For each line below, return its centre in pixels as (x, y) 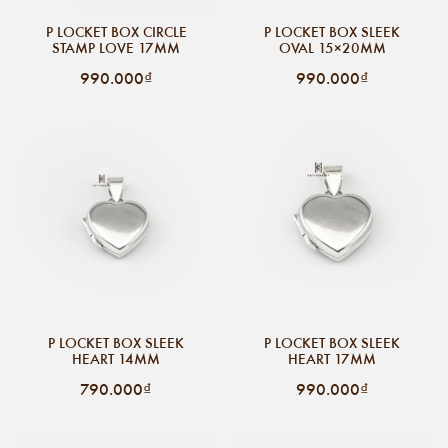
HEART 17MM (332, 358)
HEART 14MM (116, 358)
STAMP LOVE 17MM (116, 47)
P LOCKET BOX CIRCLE (116, 31)
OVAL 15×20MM (332, 47)
